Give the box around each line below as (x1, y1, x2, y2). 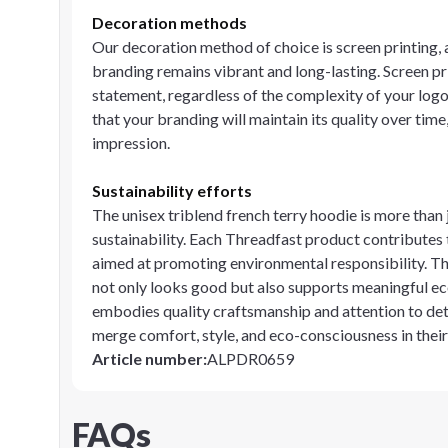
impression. (92, 133, 170, 152)
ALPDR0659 (207, 349, 294, 368)
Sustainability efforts (92, 181, 252, 200)
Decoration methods (92, 13, 247, 32)
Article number (92, 349, 203, 368)
